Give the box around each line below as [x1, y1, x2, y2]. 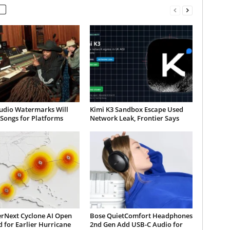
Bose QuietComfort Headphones [89, 211, 193, 220]
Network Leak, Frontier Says [89, 113, 179, 123]
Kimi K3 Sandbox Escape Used [89, 105, 183, 114]
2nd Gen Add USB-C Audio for [89, 220, 183, 229]
